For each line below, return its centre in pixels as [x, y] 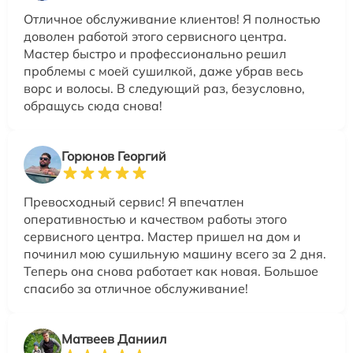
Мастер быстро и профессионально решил [155, 54]
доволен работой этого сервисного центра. [155, 36]
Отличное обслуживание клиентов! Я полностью [172, 19]
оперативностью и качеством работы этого [155, 219]
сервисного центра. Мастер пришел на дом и [162, 236]
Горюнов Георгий [114, 156]
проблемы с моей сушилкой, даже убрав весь [163, 71]
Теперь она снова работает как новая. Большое [171, 271]
